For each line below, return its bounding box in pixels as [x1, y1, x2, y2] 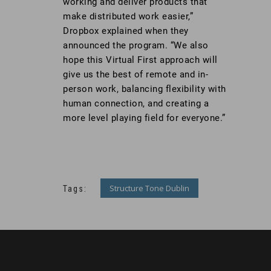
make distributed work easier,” [63, 11, 193, 22]
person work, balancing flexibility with [63, 83, 226, 95]
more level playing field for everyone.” [63, 113, 226, 124]
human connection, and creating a [63, 98, 209, 109]
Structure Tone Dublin [109, 182, 189, 194]
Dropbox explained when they [63, 25, 189, 37]
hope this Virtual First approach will [63, 54, 218, 66]
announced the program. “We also [63, 40, 209, 51]
